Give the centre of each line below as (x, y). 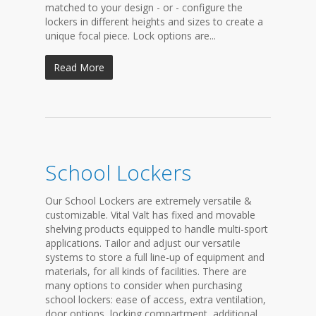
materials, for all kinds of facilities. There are (146, 271)
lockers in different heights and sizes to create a (154, 22)
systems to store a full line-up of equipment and (155, 257)
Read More (79, 67)
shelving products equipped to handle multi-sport (157, 229)
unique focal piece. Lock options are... (130, 36)
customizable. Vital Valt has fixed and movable (150, 215)
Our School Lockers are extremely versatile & (148, 201)
